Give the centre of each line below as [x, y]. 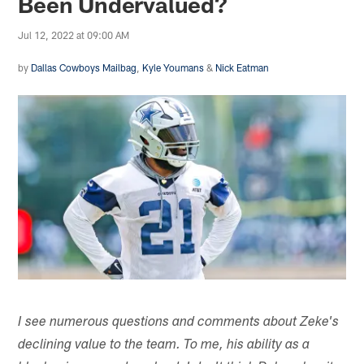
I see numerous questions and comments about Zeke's [179, 323]
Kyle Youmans [173, 67]
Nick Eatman [243, 67]
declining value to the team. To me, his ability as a [164, 345]
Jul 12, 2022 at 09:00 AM [74, 35]
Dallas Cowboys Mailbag [84, 67]
